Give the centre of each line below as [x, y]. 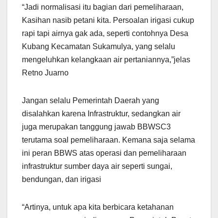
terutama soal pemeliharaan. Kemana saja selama [109, 140]
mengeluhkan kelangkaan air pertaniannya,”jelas [106, 60]
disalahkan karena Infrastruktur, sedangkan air [101, 114]
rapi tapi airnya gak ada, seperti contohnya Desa [105, 34]
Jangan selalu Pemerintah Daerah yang [91, 101]
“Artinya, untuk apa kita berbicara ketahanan [98, 207]
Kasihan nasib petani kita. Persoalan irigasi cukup [108, 20]
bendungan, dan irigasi [62, 180]
